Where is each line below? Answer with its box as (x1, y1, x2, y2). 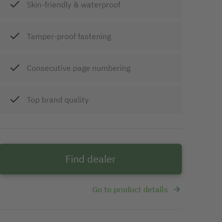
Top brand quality (26, 94, 89, 105)
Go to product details (92, 184, 168, 194)
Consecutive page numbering (26, 62, 130, 73)
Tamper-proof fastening (26, 31, 111, 41)
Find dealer (65, 152, 115, 166)
